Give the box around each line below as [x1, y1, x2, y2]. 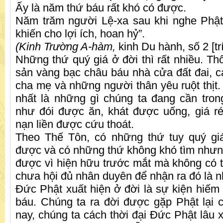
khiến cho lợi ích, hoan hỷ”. [15, 27, 145, 40]
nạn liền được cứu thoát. [15, 118, 137, 131]
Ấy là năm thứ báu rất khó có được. [15, 1, 186, 14]
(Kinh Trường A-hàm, [15, 40, 115, 53]
